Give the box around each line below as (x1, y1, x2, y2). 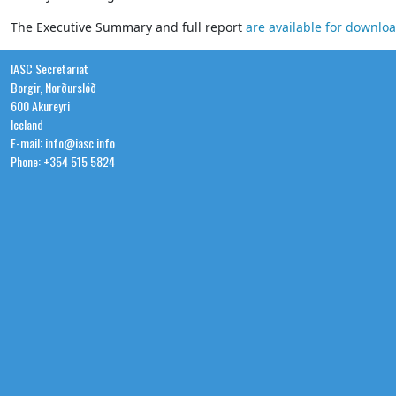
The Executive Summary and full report (11, 19, 246, 36)
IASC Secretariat (11, 59, 88, 79)
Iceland (11, 115, 43, 134)
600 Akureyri (11, 96, 70, 116)
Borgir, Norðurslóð (11, 78, 96, 97)
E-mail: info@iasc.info (11, 133, 115, 153)
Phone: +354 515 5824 (11, 152, 115, 171)
